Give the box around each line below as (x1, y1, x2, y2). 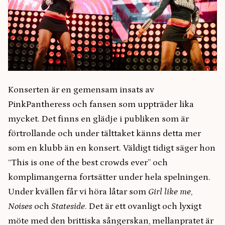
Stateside (51, 201, 85, 211)
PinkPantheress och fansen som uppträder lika (8, 99, 194, 109)
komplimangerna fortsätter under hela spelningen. (8, 172, 210, 182)
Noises (8, 201, 34, 211)
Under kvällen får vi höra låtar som (8, 186, 148, 197)
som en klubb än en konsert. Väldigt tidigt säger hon (8, 143, 215, 153)
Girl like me (148, 186, 191, 197)
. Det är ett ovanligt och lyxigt (85, 201, 201, 211)
